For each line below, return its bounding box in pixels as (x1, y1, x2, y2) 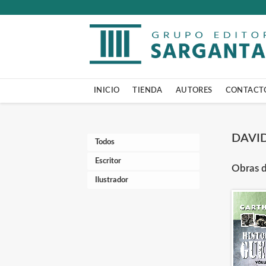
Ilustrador (95, 176, 128, 184)
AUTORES (175, 87, 213, 94)
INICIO (94, 87, 120, 94)
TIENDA (132, 87, 163, 94)
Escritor (95, 157, 121, 165)
